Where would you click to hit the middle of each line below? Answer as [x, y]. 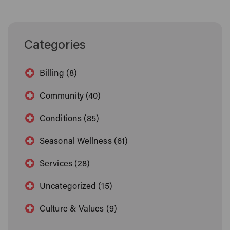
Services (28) [65, 165]
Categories [55, 46]
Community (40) [70, 97]
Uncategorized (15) [76, 187]
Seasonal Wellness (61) [84, 142]
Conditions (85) [70, 119]
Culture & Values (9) [78, 210]
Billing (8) [59, 74]
